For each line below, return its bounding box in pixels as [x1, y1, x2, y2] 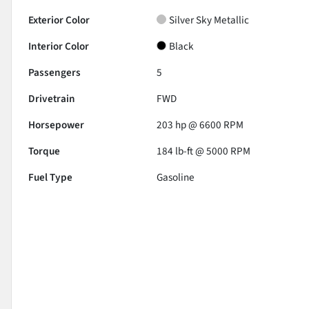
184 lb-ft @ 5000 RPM [157, 143, 251, 159]
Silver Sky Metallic [169, 12, 250, 28]
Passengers [28, 64, 81, 80]
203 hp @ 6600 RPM [157, 117, 244, 132]
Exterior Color [28, 12, 90, 28]
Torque [28, 143, 60, 159]
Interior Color [28, 38, 89, 54]
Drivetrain [28, 90, 75, 106]
